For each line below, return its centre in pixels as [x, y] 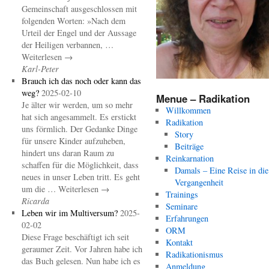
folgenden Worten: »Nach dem [73, 21]
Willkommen [188, 110]
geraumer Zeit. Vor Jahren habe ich [82, 249]
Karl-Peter [40, 69]
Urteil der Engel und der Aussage [79, 33]
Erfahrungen [187, 219]
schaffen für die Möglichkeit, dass [80, 165]
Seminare [181, 207]
